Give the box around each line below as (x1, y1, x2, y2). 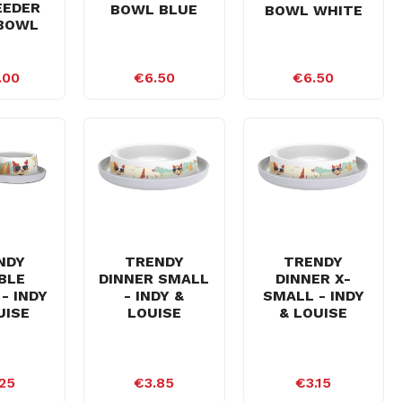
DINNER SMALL (99, 269, 210, 287)
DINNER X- (275, 269, 352, 287)
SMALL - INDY (262, 286, 364, 304)
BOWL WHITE (264, 2, 363, 20)
